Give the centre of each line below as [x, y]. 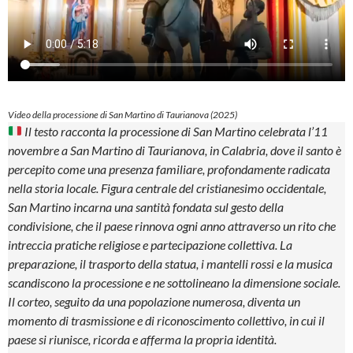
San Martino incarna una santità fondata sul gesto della [146, 206]
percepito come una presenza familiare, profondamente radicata [169, 169]
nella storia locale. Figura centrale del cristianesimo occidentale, [167, 188]
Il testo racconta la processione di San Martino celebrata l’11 [176, 131]
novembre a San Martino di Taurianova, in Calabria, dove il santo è [175, 150]
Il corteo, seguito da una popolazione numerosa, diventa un [154, 301]
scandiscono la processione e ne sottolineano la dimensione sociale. [174, 282]
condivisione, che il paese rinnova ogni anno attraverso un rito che [172, 225]
